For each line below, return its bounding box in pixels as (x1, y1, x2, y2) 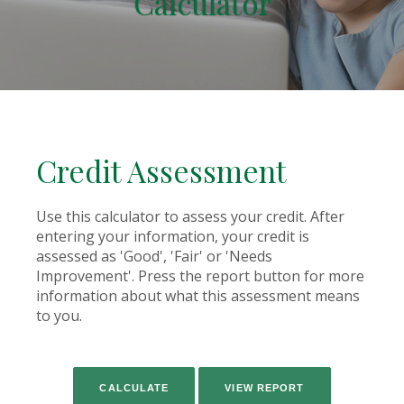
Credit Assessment (36, 151, 287, 190)
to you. (36, 306, 82, 326)
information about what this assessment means (36, 286, 360, 306)
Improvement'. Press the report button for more (36, 266, 364, 286)
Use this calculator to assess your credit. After (36, 207, 344, 226)
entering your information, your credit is (36, 226, 309, 246)
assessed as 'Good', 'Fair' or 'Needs (36, 246, 272, 266)
